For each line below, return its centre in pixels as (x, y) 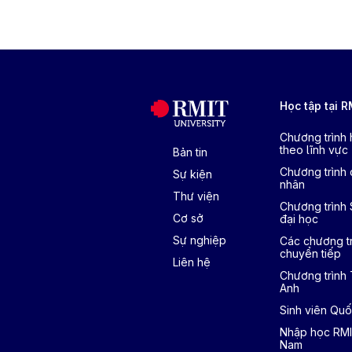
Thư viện (196, 196)
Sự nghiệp (200, 240)
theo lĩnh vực (314, 150)
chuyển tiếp (310, 253)
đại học (299, 219)
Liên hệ (192, 262)
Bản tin (190, 152)
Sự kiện (192, 174)
